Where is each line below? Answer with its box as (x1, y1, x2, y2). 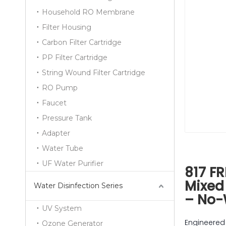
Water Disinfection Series (34, 181, 123, 190)
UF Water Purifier (42, 159, 103, 168)
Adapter (42, 129, 70, 138)
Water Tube (42, 144, 83, 153)
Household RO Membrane (42, 8, 135, 17)
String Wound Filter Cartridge (42, 68, 145, 77)
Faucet (42, 98, 67, 107)
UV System (42, 204, 82, 213)
